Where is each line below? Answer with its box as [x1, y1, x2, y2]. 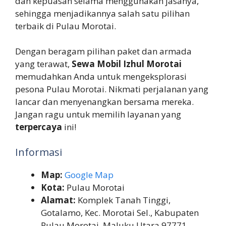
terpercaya [15, 121, 62, 133]
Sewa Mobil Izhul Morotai [72, 58, 182, 70]
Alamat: [41, 194, 76, 206]
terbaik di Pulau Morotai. [15, 20, 116, 32]
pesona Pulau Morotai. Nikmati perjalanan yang [15, 83, 208, 95]
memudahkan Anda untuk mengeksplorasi [15, 71, 187, 83]
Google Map [65, 168, 114, 181]
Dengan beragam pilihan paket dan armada [15, 45, 192, 58]
